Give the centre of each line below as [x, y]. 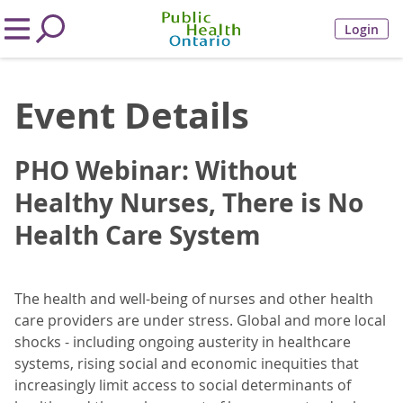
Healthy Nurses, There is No [189, 203]
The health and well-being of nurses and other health [194, 299]
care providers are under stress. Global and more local [200, 320]
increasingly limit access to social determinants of [183, 385]
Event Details [132, 115]
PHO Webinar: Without [156, 170]
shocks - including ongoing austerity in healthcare [183, 342]
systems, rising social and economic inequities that [187, 363]
